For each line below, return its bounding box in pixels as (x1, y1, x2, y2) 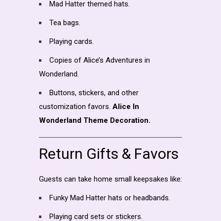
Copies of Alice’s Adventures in (49, 55, 150, 65)
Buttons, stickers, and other (49, 88, 139, 97)
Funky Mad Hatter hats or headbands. (49, 193, 170, 202)
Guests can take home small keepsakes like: (39, 174, 182, 184)
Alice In (110, 102, 139, 111)
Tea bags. (49, 18, 80, 27)
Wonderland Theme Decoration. (39, 115, 150, 125)
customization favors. (39, 102, 110, 111)
